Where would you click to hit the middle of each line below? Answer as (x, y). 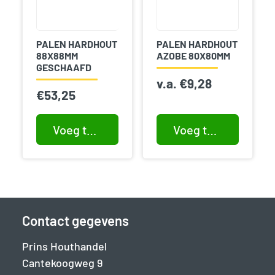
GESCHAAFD (64, 68)
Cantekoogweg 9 (62, 263)
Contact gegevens (76, 221)
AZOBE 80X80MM (193, 56)
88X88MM (57, 56)
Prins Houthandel (64, 246)
